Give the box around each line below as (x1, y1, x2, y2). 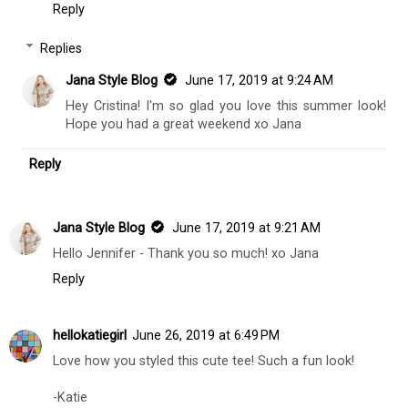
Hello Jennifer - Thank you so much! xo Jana (53, 246, 319, 262)
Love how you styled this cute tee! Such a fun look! (53, 353, 354, 370)
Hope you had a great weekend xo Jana (66, 117, 302, 133)
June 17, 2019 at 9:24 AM (185, 73, 334, 89)
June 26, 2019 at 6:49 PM (132, 328, 280, 344)
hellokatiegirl (53, 328, 127, 344)
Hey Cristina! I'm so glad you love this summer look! (66, 98, 386, 115)
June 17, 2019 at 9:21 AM (172, 220, 321, 237)
